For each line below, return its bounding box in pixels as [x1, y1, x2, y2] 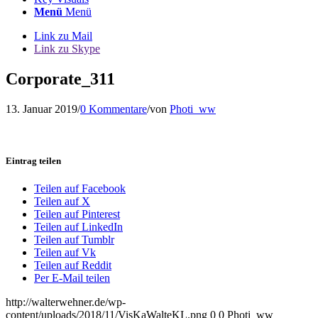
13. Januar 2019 [6, 102, 77, 115]
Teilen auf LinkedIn [34, 221, 123, 234]
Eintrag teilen [6, 155, 61, 166]
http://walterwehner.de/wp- [6, 296, 126, 309]
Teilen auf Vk [34, 246, 96, 259]
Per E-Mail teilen [34, 272, 110, 285]
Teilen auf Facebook [34, 182, 126, 195]
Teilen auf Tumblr [34, 234, 114, 246]
